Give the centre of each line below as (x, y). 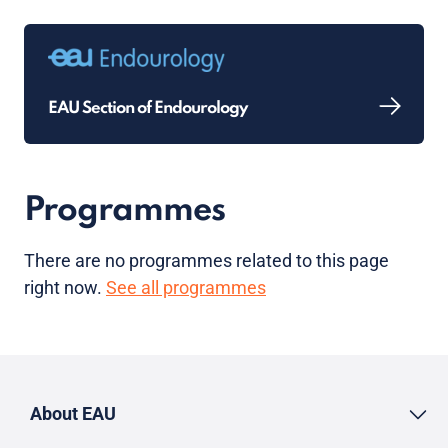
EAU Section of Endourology (147, 108)
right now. (65, 287)
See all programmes (186, 287)
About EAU (73, 413)
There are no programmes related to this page (206, 260)
